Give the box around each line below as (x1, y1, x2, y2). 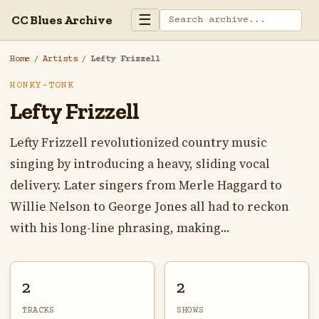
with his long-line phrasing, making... (9, 219, 230, 237)
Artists (42, 54, 78, 65)
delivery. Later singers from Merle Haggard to (9, 177, 282, 194)
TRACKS (21, 305, 55, 315)
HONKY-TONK (9, 80, 74, 91)
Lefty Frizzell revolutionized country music (9, 134, 267, 152)
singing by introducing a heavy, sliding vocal (9, 155, 270, 173)
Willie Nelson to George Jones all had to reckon (9, 198, 289, 216)
